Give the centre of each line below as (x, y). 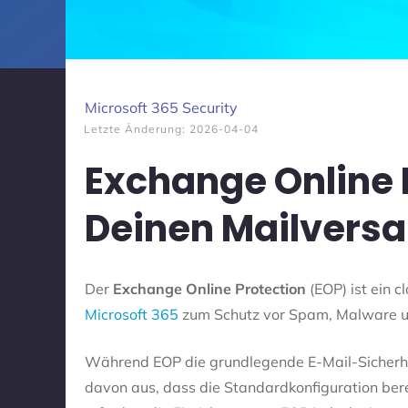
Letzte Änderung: (137, 129)
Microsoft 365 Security (161, 107)
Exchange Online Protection (209, 289)
